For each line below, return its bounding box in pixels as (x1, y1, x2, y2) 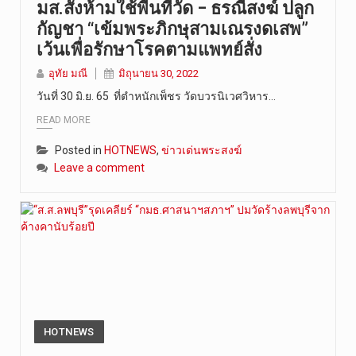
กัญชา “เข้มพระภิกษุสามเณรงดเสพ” (37, 18, 308, 39)
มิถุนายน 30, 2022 (118, 67, 199, 79)
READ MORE (37, 114, 91, 126)
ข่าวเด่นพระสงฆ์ (161, 144, 242, 157)
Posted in (55, 144, 104, 157)
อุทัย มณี (48, 67, 87, 79)
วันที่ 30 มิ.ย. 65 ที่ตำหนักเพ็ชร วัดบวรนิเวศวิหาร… (37, 89, 276, 103)
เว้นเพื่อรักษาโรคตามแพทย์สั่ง (37, 39, 262, 60)
